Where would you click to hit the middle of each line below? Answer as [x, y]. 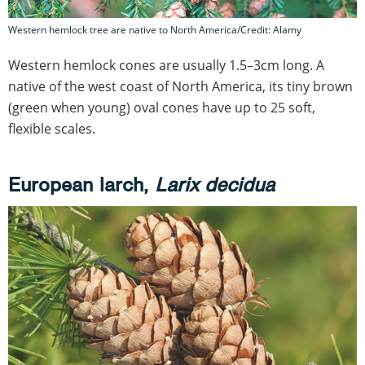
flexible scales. [52, 129]
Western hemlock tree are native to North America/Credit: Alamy [155, 30]
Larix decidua [215, 185]
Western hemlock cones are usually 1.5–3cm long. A [166, 66]
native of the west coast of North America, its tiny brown [180, 87]
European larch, [81, 185]
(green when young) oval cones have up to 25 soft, [162, 108]
